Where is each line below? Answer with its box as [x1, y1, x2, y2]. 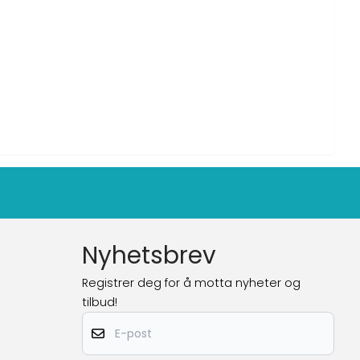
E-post [81, 311, 118, 328]
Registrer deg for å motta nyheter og [82, 275, 301, 292]
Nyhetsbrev [82, 239, 216, 272]
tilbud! [82, 294, 117, 311]
